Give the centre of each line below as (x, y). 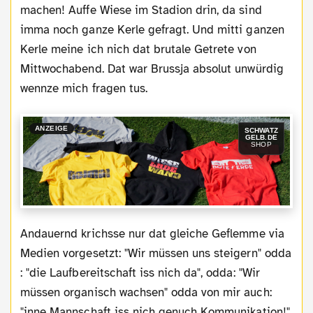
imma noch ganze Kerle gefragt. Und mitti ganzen (152, 29)
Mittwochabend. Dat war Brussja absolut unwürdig (152, 68)
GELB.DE (261, 138)
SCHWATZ (261, 131)
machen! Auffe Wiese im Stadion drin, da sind (141, 10)
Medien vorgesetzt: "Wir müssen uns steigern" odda (156, 253)
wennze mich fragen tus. (84, 88)
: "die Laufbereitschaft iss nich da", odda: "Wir (140, 272)
